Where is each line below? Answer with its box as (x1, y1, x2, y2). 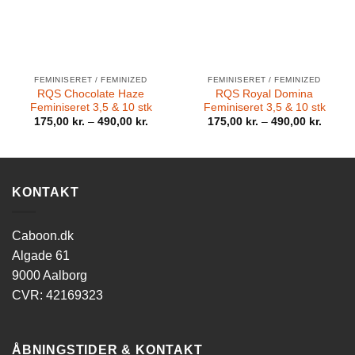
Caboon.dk (12, 228, 74, 242)
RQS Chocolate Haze (37, 87, 144, 100)
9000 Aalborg (12, 268, 87, 282)
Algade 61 (12, 248, 70, 262)
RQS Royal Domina (216, 87, 313, 100)
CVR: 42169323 (12, 288, 103, 302)
